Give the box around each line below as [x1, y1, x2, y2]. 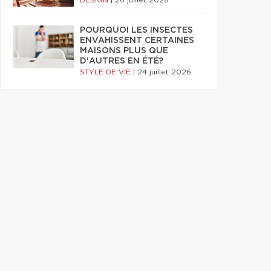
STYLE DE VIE [80, 68, 133, 76]
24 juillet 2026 [137, 68, 191, 76]
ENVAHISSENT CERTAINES [80, 36, 194, 45]
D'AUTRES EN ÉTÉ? [80, 57, 163, 65]
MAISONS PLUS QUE [80, 47, 168, 55]
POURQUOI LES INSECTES [80, 26, 193, 34]
